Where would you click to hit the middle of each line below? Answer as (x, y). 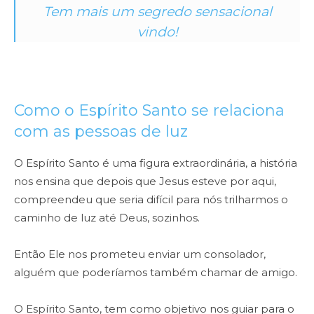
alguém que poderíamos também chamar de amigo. (156, 273)
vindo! (158, 32)
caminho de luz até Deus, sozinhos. (107, 218)
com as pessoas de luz (103, 132)
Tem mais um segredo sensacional (158, 12)
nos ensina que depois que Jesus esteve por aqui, (145, 182)
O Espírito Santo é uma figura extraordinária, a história (156, 163)
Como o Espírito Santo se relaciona (149, 111)
